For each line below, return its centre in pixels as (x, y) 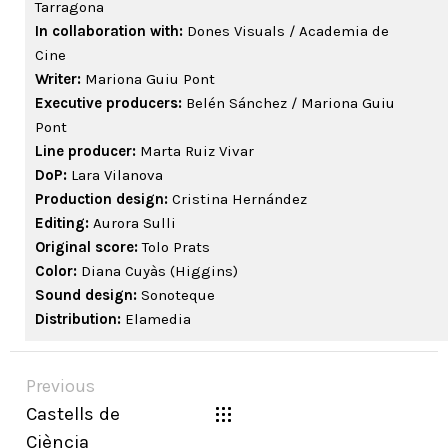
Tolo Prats (176, 247)
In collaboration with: (109, 31)
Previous (60, 386)
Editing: (64, 223)
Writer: (60, 79)
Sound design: (88, 295)
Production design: (103, 199)
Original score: (88, 247)
